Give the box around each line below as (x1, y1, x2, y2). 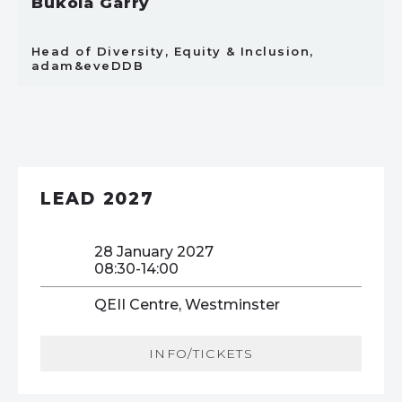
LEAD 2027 (40, 188, 155, 209)
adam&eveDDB (31, 58, 144, 73)
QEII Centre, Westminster (94, 296, 280, 313)
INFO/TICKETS (149, 345, 253, 362)
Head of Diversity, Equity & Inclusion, (31, 44, 314, 58)
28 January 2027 (94, 243, 214, 260)
